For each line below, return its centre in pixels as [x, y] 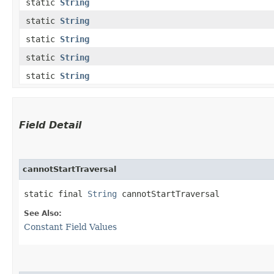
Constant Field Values [70, 227]
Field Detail [50, 125]
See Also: [43, 213]
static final [56, 194]
